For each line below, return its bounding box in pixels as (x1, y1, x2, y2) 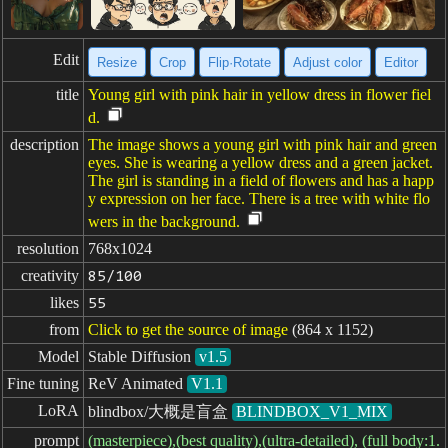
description (10, 136, 79, 153)
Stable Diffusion (88, 348, 191, 365)
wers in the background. (88, 213, 240, 230)
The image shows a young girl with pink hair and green (88, 136, 437, 153)
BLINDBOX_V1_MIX (236, 403, 388, 420)
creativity (21, 267, 79, 284)
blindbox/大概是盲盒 (88, 403, 228, 420)
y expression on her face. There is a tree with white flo (88, 190, 430, 207)
